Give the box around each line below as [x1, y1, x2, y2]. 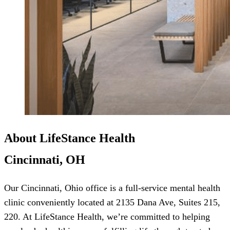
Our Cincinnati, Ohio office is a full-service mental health [4, 182, 220, 193]
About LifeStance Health [4, 131, 135, 145]
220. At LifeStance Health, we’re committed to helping [4, 211, 210, 222]
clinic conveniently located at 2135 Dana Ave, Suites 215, [4, 197, 220, 207]
